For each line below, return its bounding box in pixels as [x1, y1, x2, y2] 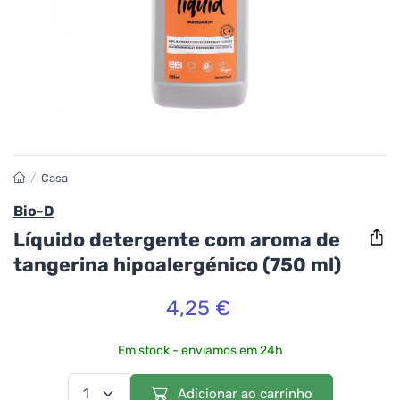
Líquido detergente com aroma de [13, 228, 340, 251]
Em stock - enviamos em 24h [117, 342, 283, 358]
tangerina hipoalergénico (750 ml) [13, 253, 341, 276]
